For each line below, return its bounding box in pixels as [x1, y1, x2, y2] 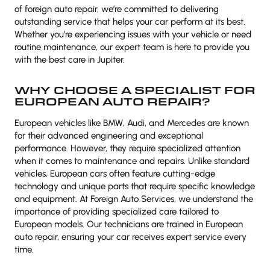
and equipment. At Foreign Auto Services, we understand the [14, 193, 253, 204]
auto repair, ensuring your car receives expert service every [14, 231, 246, 242]
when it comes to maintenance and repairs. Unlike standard [14, 155, 250, 166]
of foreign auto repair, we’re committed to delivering [14, 4, 219, 14]
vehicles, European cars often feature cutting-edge [14, 168, 215, 179]
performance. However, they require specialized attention [14, 143, 240, 154]
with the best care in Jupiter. [14, 54, 125, 65]
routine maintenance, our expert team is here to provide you [14, 42, 250, 52]
